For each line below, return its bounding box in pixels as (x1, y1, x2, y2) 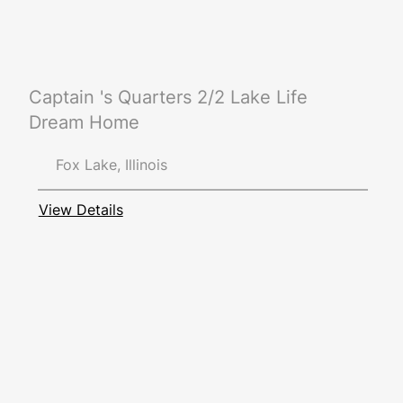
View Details (38, 200, 123, 219)
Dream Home (28, 112, 139, 133)
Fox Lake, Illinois (55, 156, 167, 175)
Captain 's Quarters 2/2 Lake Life (28, 86, 308, 108)
